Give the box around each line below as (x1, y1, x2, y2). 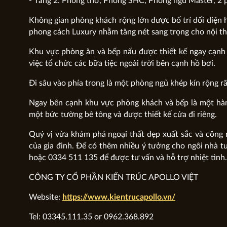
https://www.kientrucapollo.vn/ (62, 193, 175, 201)
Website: (28, 193, 62, 201)
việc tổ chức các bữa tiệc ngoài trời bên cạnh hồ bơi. (28, 59, 215, 67)
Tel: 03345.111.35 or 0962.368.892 (28, 213, 154, 221)
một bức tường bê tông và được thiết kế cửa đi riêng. (28, 110, 217, 119)
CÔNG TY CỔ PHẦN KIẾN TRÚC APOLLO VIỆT (28, 173, 198, 181)
